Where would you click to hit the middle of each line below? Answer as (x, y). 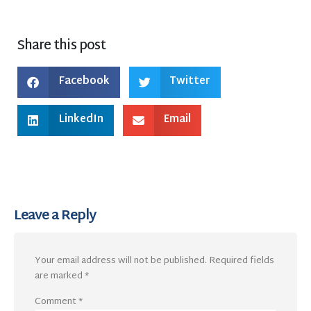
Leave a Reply (55, 216)
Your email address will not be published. (121, 261)
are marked (60, 277)
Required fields (242, 261)
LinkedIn (81, 120)
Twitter (190, 82)
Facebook (84, 82)
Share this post (61, 46)
